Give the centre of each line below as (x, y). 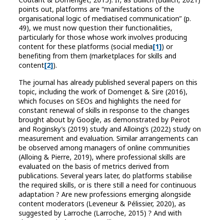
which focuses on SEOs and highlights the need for (100, 101)
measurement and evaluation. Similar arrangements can (108, 138)
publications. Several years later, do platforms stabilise (105, 176)
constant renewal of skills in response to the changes (104, 110)
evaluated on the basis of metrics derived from (94, 166)
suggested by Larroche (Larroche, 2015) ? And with (100, 213)
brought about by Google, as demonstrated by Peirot (104, 120)
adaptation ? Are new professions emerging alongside (105, 194)
